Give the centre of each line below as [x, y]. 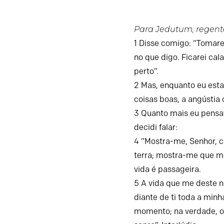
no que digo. [157, 57]
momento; [153, 211]
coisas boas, [157, 99]
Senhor [202, 141]
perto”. [146, 71]
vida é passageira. [168, 169]
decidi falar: [156, 127]
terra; [144, 155]
